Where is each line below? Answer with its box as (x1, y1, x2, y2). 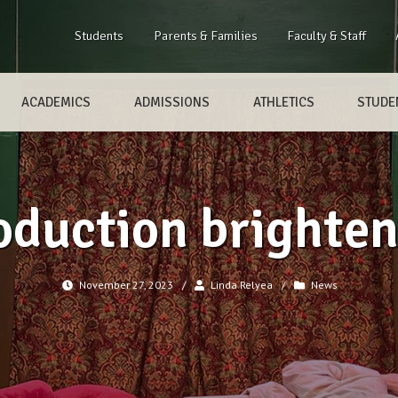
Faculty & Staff (286, 28, 366, 44)
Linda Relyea (210, 278, 273, 292)
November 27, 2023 (79, 278, 174, 292)
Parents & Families (153, 28, 258, 44)
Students (75, 28, 124, 44)
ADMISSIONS (133, 93, 210, 110)
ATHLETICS (252, 93, 314, 110)
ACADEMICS (21, 93, 92, 110)
